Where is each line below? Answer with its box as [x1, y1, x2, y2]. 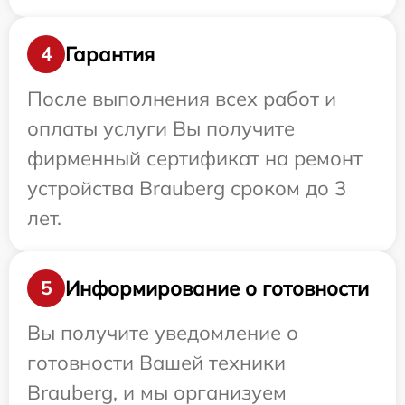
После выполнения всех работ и [27, 86, 336, 112]
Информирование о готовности [65, 275, 369, 301]
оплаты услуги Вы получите [27, 116, 295, 142]
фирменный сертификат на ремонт [27, 146, 363, 172]
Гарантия [65, 41, 155, 67]
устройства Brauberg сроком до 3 [27, 175, 346, 202]
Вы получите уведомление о [27, 320, 298, 346]
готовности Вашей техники [27, 350, 286, 376]
